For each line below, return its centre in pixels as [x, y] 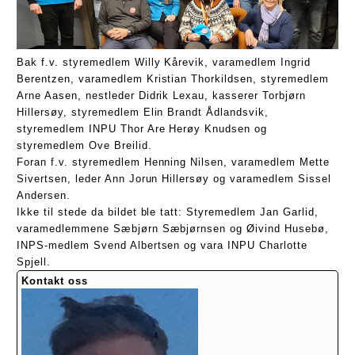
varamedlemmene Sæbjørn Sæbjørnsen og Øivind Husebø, [173, 228]
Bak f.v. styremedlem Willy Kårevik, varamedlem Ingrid [164, 62]
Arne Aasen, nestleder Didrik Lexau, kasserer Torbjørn [161, 95]
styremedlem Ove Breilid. [84, 145]
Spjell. [34, 261]
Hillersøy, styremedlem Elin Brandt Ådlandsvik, [143, 112]
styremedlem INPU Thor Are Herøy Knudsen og [142, 128]
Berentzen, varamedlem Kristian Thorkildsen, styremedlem [173, 78]
